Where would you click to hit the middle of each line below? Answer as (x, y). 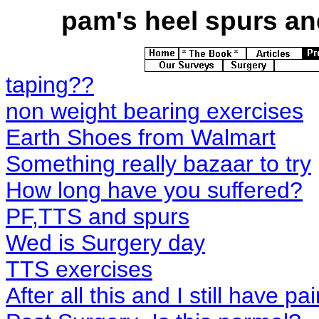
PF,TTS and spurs (98, 217)
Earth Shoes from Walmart (141, 138)
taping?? (50, 85)
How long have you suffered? (154, 190)
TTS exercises (79, 270)
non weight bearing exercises (155, 111)
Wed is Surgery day (105, 243)
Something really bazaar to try (158, 164)
